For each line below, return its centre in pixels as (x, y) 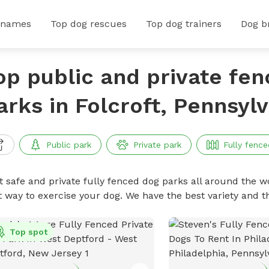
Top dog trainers (184, 24)
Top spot (28, 232)
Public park (68, 145)
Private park (157, 145)
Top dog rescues (89, 24)
